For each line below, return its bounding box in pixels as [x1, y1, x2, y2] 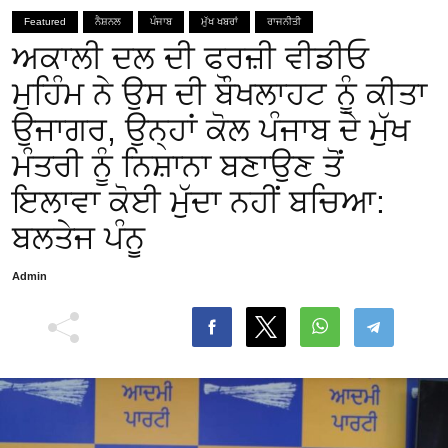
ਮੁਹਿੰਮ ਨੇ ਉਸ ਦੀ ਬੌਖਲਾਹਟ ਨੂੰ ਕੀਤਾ [12, 76, 427, 112]
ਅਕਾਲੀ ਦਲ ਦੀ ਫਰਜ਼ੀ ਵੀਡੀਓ [12, 40, 369, 76]
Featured [24, 16, 66, 27]
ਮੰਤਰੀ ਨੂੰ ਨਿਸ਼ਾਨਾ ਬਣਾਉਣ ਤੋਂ [12, 148, 343, 184]
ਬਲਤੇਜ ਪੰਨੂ [12, 220, 145, 256]
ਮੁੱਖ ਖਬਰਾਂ [201, 16, 238, 27]
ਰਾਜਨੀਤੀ [267, 16, 301, 27]
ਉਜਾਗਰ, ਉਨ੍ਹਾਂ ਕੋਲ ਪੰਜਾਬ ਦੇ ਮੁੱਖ [12, 112, 410, 148]
